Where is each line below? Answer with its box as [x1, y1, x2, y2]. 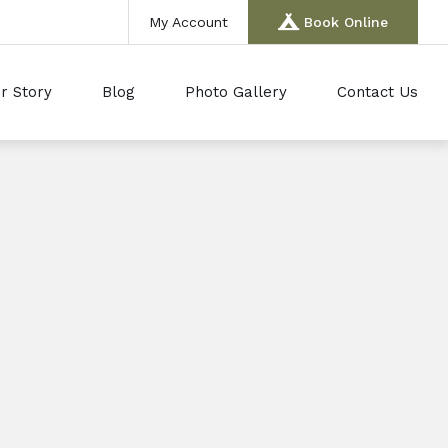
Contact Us [337, 83, 418, 101]
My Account [149, 14, 228, 30]
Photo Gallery [185, 83, 287, 101]
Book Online [304, 14, 388, 30]
